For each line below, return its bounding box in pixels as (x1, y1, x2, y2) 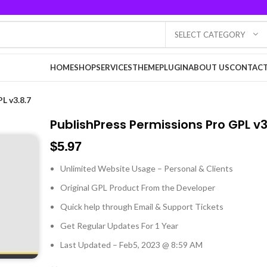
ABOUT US (188, 63, 229, 72)
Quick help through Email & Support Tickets (60, 201, 224, 212)
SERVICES (96, 63, 132, 72)
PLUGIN (159, 63, 188, 72)
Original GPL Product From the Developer (60, 182, 216, 193)
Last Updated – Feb (60, 240, 133, 250)
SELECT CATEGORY (175, 29, 245, 39)
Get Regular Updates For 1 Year (60, 221, 179, 231)
